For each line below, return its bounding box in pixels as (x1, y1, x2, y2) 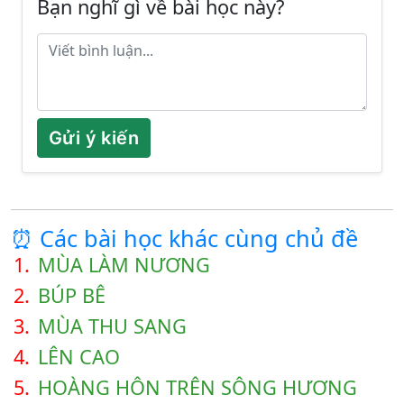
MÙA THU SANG (38, 313, 187, 340)
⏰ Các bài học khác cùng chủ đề (11, 223, 358, 254)
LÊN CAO (38, 344, 120, 371)
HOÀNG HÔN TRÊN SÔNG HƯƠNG (38, 374, 357, 401)
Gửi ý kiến (49, 127, 139, 150)
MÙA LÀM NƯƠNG (38, 252, 210, 279)
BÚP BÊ (38, 282, 106, 309)
